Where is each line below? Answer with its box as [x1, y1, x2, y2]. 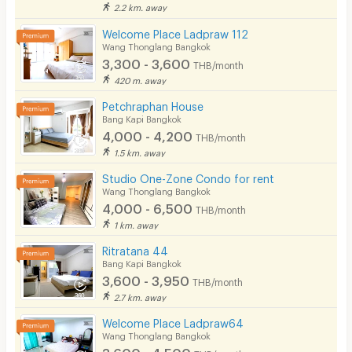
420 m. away [114, 75, 167, 82]
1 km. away [114, 219, 159, 227]
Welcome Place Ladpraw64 [102, 317, 244, 325]
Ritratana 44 [102, 244, 169, 253]
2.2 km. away [114, 2, 167, 10]
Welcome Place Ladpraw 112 [102, 27, 249, 36]
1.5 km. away [114, 147, 166, 155]
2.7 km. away [114, 291, 167, 299]
